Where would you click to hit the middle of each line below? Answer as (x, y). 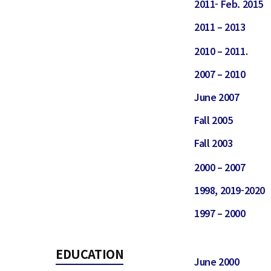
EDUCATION (90, 254)
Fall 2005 (214, 120)
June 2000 (217, 262)
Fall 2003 (214, 143)
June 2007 (217, 97)
